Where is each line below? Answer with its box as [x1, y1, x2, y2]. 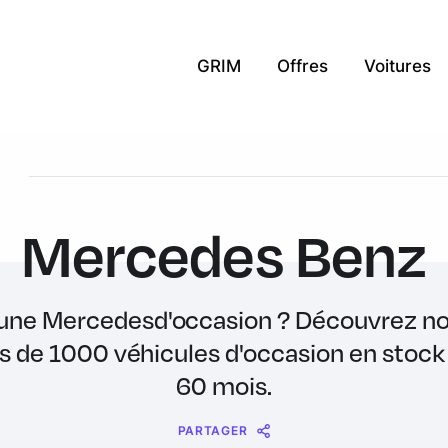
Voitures [364, 55, 431, 76]
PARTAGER [177, 422, 248, 438]
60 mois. [176, 370, 272, 401]
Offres [277, 55, 328, 76]
